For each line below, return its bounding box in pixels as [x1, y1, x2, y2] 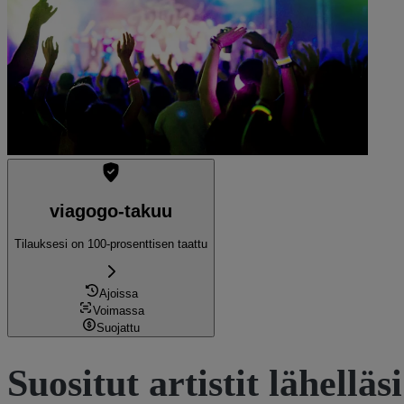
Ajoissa [98, 286, 138, 300]
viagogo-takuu [50, 200, 172, 221]
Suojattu [96, 320, 140, 335]
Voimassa [92, 303, 144, 317]
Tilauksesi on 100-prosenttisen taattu [14, 236, 207, 251]
